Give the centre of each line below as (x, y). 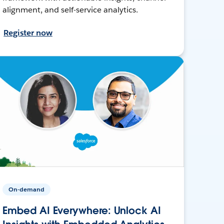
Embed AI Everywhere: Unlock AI (82, 210)
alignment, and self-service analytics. (70, 9)
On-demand (27, 189)
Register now (28, 32)
